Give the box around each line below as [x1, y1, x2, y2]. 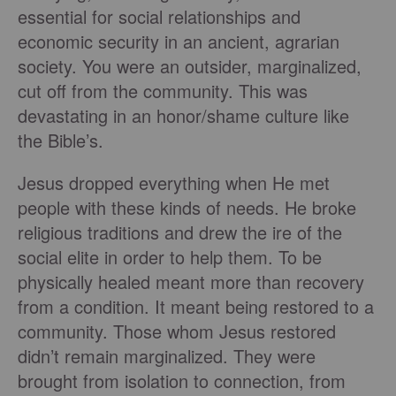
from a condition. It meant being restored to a [18, 293, 374, 320]
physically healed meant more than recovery [18, 269, 364, 295]
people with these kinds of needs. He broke [18, 194, 356, 221]
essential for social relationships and [18, 4, 301, 30]
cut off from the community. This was [18, 78, 308, 104]
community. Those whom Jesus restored [18, 318, 336, 345]
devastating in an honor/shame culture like [18, 103, 349, 129]
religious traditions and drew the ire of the [18, 219, 342, 246]
